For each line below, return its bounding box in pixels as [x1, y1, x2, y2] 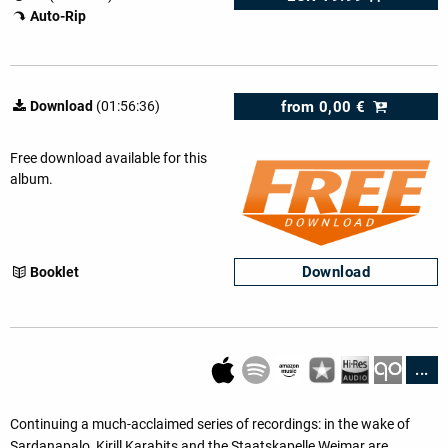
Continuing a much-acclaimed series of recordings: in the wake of [10, 416, 410, 433]
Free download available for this [10, 149, 207, 166]
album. [10, 170, 53, 187]
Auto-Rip [29, 8, 86, 25]
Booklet [29, 263, 79, 280]
